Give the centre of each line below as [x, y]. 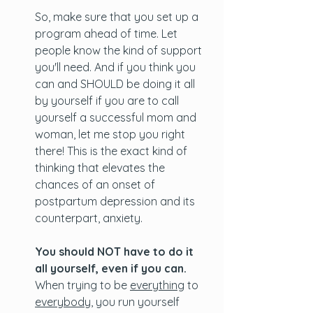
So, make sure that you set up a [118, 17]
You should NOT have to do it [116, 252]
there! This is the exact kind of [112, 151]
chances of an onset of [96, 184]
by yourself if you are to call [108, 101]
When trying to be [82, 285]
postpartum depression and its [116, 201]
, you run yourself [137, 302]
